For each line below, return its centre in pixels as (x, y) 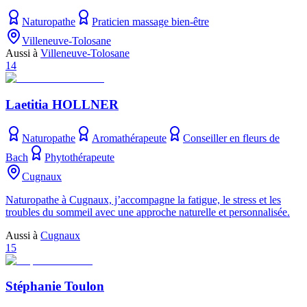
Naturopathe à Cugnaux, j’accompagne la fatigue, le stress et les (143, 199)
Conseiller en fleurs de (231, 138)
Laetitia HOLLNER (62, 104)
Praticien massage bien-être (150, 22)
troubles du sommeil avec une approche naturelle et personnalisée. (148, 212)
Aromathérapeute (129, 138)
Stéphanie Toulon (55, 286)
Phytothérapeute (79, 157)
